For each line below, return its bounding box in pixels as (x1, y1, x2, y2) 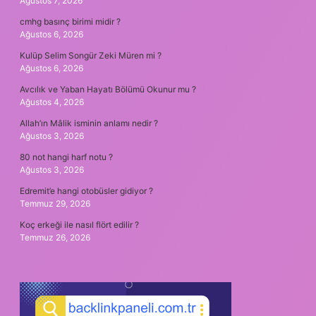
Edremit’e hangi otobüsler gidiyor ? (20, 185, 153, 196)
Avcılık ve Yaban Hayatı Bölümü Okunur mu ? (20, 83, 196, 95)
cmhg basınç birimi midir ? (20, 16, 121, 27)
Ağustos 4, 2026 (20, 96, 84, 107)
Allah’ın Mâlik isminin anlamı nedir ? (20, 117, 158, 128)
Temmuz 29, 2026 (20, 197, 90, 209)
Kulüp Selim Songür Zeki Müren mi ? (20, 49, 162, 61)
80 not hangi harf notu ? (20, 151, 113, 162)
